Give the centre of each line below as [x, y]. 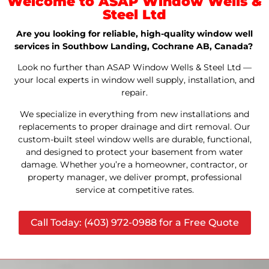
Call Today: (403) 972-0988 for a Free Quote [134, 223]
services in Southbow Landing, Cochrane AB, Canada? [133, 46]
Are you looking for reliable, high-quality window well [134, 34]
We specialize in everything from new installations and [134, 114]
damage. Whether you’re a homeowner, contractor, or [134, 164]
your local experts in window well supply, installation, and [134, 80]
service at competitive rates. [134, 189]
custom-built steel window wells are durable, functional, [134, 139]
